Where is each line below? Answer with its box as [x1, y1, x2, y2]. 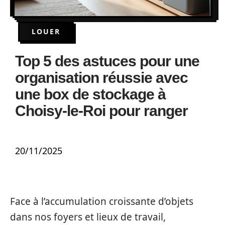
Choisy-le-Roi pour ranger [15, 102, 188, 119]
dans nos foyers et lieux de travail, [10, 210, 166, 223]
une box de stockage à [15, 86, 166, 102]
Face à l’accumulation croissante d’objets [10, 195, 193, 208]
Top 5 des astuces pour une [15, 53, 199, 69]
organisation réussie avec [15, 69, 188, 86]
